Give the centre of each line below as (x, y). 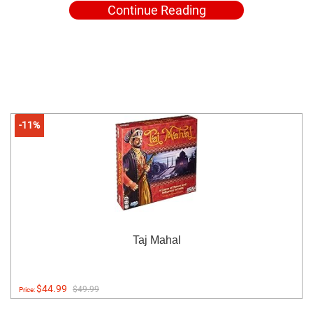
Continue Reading (156, 10)
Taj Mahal (156, 240)
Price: (28, 289)
